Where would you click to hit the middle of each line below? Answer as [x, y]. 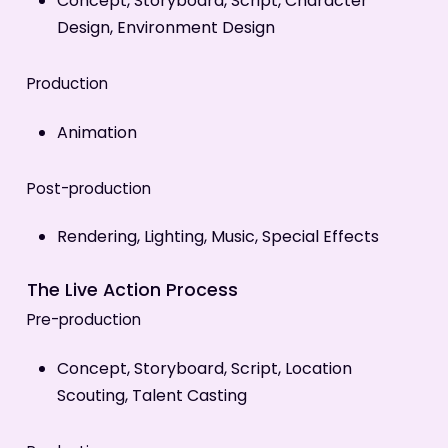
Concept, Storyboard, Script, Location [204, 369]
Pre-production [83, 322]
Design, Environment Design [165, 29]
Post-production [88, 190]
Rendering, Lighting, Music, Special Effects [217, 238]
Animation [96, 133]
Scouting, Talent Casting [151, 396]
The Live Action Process [132, 292]
